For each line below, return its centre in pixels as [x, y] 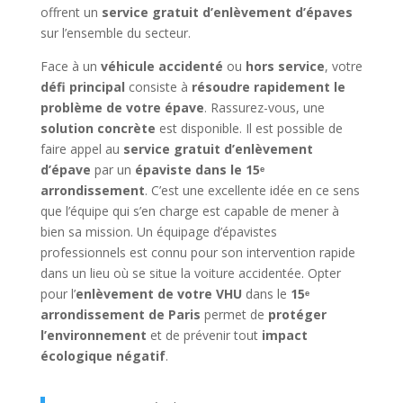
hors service [285, 66]
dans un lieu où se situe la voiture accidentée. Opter [190, 273]
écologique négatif [103, 356]
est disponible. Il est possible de [249, 128]
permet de [234, 314]
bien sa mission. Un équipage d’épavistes [158, 232]
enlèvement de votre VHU [158, 294]
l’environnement [93, 335]
